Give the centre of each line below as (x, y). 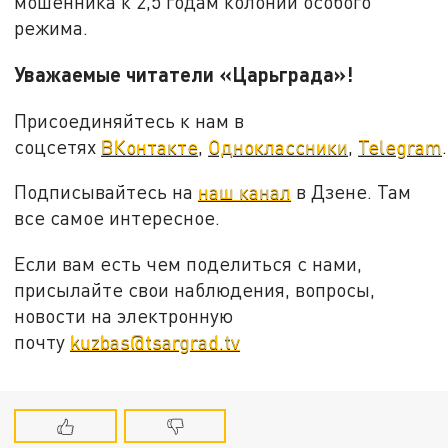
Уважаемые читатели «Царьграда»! (184, 73)
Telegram (400, 146)
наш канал (245, 192)
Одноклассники (278, 146)
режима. (51, 28)
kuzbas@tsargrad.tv (155, 341)
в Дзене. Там (351, 192)
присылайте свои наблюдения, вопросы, (195, 289)
